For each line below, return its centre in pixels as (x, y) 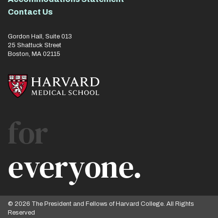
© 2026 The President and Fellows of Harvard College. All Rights (101, 204)
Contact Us (30, 12)
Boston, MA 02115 (34, 54)
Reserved (21, 212)
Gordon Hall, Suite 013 (40, 36)
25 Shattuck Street (35, 45)
